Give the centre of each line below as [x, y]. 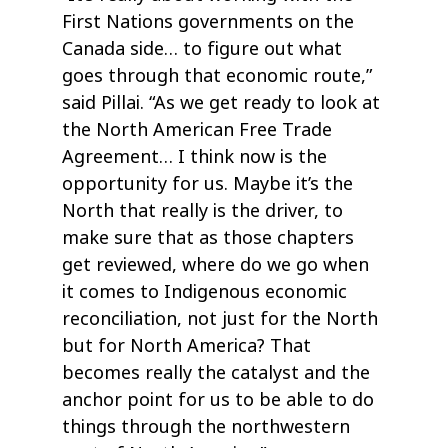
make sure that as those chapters [208, 237]
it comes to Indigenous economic [205, 291]
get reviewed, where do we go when [216, 264]
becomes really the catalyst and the [216, 372]
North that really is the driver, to [203, 210]
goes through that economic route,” [217, 75]
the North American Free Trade [197, 129]
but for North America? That [187, 345]
